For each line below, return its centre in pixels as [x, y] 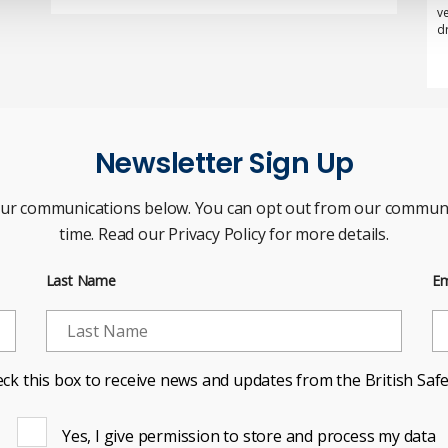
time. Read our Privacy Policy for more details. [224, 233]
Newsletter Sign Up [224, 163]
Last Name [80, 280]
